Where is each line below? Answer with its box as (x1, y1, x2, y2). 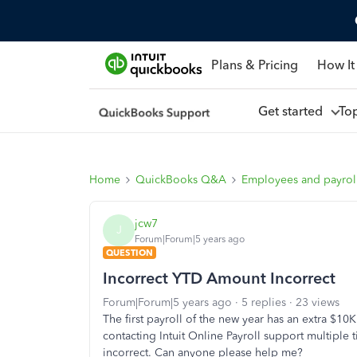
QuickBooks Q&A (135, 173, 226, 186)
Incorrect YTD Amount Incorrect (103, 269, 335, 288)
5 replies (241, 296, 286, 309)
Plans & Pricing (210, 57, 298, 73)
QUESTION (106, 247, 153, 258)
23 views (296, 296, 339, 309)
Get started (257, 103, 329, 119)
